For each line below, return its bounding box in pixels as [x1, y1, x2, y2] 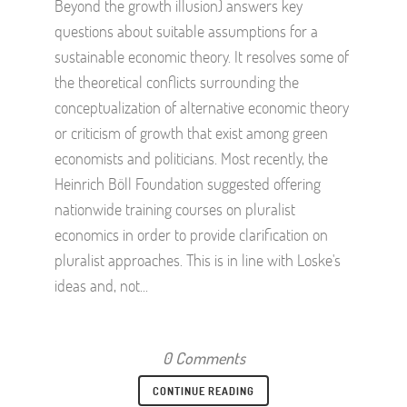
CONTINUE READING [153, 382, 254, 398]
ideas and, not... [55, 273, 148, 296]
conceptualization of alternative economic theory [55, 95, 349, 118]
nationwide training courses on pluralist [55, 197, 295, 220]
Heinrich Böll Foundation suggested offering [55, 172, 321, 194]
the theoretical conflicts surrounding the [55, 70, 299, 93]
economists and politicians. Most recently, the [55, 146, 328, 169]
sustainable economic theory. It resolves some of [55, 45, 349, 67]
